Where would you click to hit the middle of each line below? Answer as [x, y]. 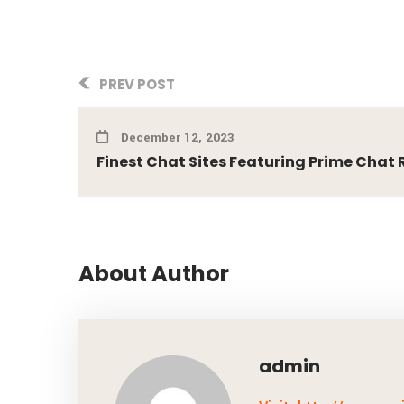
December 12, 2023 [176, 138]
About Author [154, 274]
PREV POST [136, 84]
